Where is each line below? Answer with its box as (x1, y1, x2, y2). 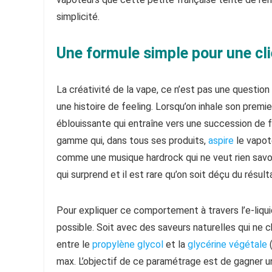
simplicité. (56, 11, 100, 22)
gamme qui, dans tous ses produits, (56, 135, 208, 146)
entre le (56, 239, 92, 250)
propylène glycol (92, 239, 163, 250)
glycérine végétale (188, 239, 267, 250)
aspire (208, 135, 234, 146)
